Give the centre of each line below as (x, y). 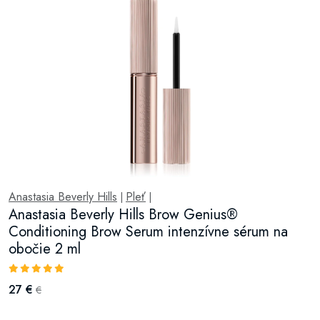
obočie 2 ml (45, 249)
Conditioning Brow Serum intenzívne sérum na (148, 232)
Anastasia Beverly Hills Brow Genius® (123, 215)
